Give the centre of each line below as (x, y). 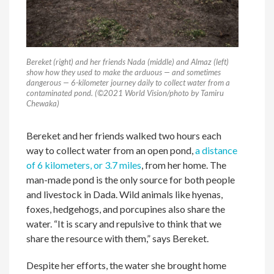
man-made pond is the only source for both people (131, 179)
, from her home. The (184, 165)
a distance (217, 150)
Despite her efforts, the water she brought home (127, 265)
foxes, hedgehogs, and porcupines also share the (126, 209)
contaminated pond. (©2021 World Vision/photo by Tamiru (125, 93)
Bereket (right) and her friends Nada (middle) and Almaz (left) (128, 61)
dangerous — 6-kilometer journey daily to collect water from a (128, 82)
